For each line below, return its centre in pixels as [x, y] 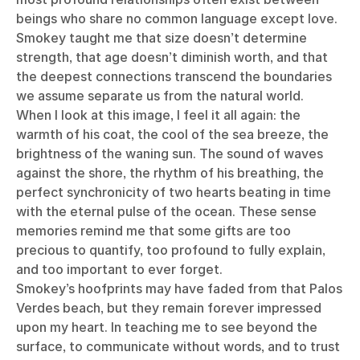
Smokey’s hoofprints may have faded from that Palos [179, 288]
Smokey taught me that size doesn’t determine [162, 37]
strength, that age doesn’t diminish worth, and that [172, 57]
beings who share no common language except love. [177, 18]
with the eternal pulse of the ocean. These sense [166, 211]
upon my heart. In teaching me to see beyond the [167, 327]
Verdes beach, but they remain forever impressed [169, 307]
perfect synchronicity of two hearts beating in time [174, 192]
